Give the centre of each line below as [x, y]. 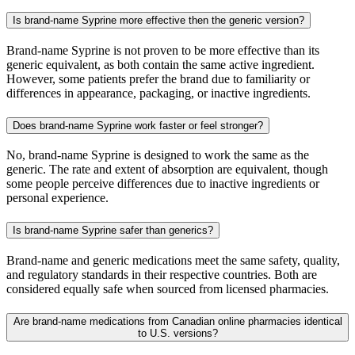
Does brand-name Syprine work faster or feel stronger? [138, 125]
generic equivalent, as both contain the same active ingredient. [160, 65]
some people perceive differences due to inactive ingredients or [163, 184]
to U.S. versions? [177, 333]
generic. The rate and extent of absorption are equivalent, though [167, 170]
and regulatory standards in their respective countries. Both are [162, 274]
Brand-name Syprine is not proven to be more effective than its [163, 51]
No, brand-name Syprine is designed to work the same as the [158, 155]
